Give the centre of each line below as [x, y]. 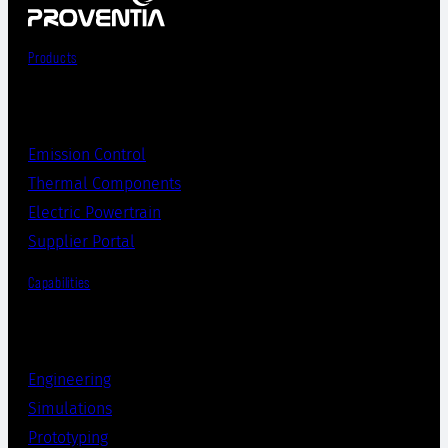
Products [53, 58]
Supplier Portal [81, 242]
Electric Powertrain [94, 213]
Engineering [69, 379]
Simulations [70, 408]
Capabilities [59, 283]
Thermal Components [104, 184]
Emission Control [87, 155]
